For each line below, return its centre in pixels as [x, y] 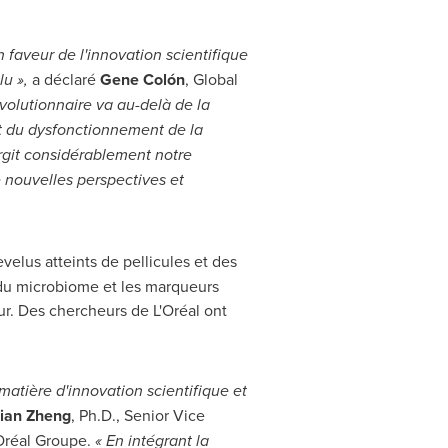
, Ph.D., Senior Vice [137, 415]
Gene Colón [142, 79]
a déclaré [65, 79]
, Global [211, 79]
